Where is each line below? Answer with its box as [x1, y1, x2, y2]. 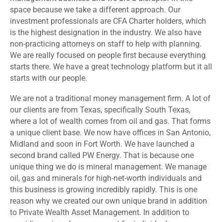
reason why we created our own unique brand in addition [10, 196, 207, 206]
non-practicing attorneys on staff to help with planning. [10, 39, 202, 49]
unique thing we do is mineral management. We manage [10, 162, 207, 172]
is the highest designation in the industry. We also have [10, 28, 201, 38]
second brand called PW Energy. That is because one [10, 151, 194, 161]
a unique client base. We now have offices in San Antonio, [10, 128, 211, 138]
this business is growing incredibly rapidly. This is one [10, 185, 197, 195]
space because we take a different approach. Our [10, 5, 180, 15]
